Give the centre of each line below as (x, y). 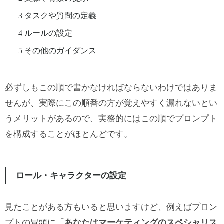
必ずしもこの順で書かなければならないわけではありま (111, 88)
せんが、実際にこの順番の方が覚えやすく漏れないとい (111, 103)
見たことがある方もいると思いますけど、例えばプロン (111, 207)
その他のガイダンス (60, 51)
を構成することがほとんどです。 (69, 134)
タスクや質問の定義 (60, 16)
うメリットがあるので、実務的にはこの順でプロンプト (111, 119)
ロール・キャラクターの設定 (71, 176)
